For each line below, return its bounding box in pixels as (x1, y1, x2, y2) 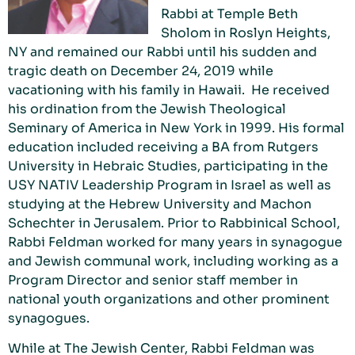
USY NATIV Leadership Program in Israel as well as (8, 176, 331, 193)
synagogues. (8, 309, 90, 326)
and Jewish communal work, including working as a (8, 252, 338, 269)
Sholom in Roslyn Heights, (161, 24, 330, 41)
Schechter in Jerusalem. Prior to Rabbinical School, (8, 214, 340, 231)
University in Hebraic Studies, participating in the (8, 157, 328, 174)
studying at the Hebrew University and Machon (8, 195, 311, 212)
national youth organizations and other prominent (8, 290, 330, 307)
